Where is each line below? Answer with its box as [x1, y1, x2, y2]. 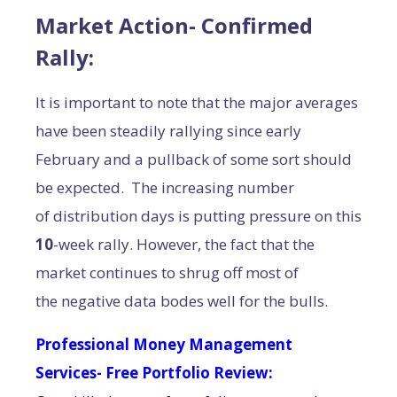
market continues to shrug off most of [35, 262, 299, 283]
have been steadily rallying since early [35, 121, 301, 141]
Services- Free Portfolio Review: [35, 362, 273, 383]
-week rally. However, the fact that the [53, 234, 315, 254]
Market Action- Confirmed [35, 11, 313, 40]
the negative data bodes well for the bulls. [35, 291, 328, 311]
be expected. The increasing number [35, 177, 294, 198]
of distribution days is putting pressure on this [35, 206, 362, 226]
